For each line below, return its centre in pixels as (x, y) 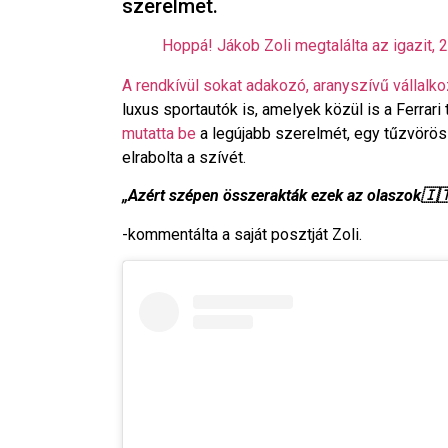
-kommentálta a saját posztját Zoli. (242, 234)
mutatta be (159, 133)
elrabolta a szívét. (184, 157)
